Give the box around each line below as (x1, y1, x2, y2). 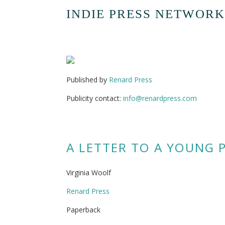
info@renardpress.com (123, 93, 197, 103)
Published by (66, 75, 109, 84)
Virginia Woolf (66, 168, 111, 177)
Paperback (66, 205, 100, 214)
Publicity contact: (66, 93, 123, 103)
